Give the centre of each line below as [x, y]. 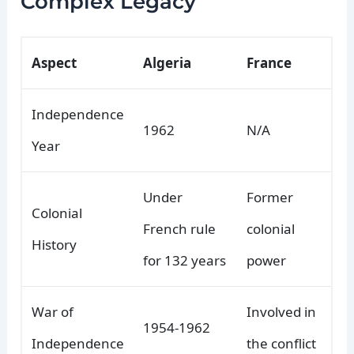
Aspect [55, 63]
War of [53, 312]
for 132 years [185, 261]
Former [270, 198]
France [269, 63]
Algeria [168, 63]
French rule [180, 229]
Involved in [282, 312]
